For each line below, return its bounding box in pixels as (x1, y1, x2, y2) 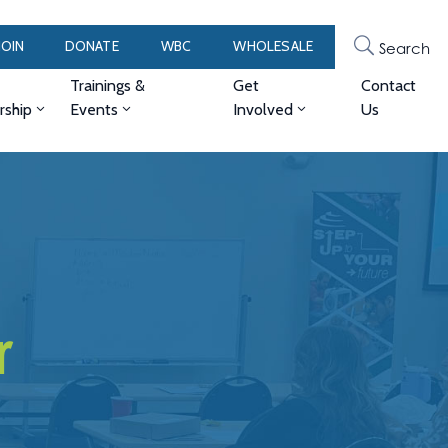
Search (378, 38, 430, 57)
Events (69, 100, 118, 119)
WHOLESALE (233, 37, 314, 55)
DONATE (64, 37, 119, 55)
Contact (360, 76, 416, 95)
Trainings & (69, 76, 145, 95)
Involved (233, 100, 294, 119)
